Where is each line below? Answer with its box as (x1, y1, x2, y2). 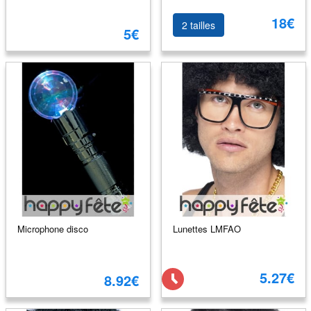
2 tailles (181, 18, 215, 32)
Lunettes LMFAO (172, 221, 241, 235)
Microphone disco (17, 221, 88, 235)
